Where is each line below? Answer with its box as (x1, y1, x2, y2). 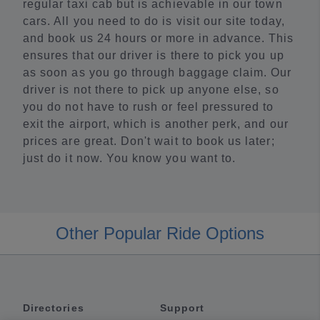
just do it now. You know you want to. (23, 151, 236, 164)
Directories (23, 302, 84, 314)
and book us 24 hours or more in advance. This (23, 31, 294, 44)
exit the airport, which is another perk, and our (23, 117, 289, 130)
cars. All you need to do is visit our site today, (23, 14, 285, 27)
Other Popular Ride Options (56, 223, 264, 243)
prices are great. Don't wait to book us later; (23, 134, 275, 147)
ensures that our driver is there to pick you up (23, 49, 284, 61)
